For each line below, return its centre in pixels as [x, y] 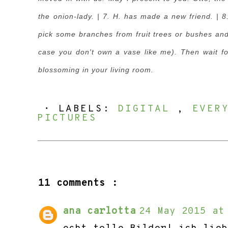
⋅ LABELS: [81, 109]
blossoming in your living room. [96, 69]
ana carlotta [99, 211]
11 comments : [78, 183]
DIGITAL [148, 109]
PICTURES [67, 118]
